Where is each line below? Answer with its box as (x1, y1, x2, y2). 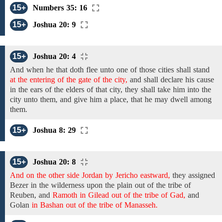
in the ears (10, 85, 45, 94)
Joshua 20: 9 (33, 20, 76, 29)
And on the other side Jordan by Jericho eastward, (10, 171, 170, 179)
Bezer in (10, 181, 37, 189)
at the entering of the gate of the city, (10, 75, 127, 84)
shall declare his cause (141, 75, 214, 84)
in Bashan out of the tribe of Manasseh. (32, 201, 158, 209)
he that (46, 65, 67, 74)
